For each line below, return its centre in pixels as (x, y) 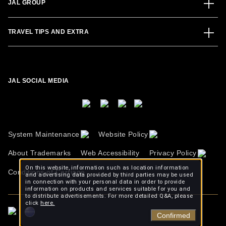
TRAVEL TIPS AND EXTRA (49, 32)
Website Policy (123, 134)
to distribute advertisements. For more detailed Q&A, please (109, 196)
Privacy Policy (173, 153)
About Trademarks (40, 153)
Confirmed (173, 215)
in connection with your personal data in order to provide (105, 182)
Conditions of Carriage (47, 172)
